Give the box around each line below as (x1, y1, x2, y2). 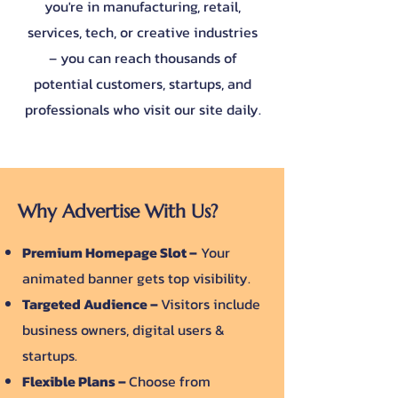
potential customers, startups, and (34, 73, 251, 94)
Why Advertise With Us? (18, 200, 218, 223)
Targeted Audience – (22, 293, 161, 314)
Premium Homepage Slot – (22, 242, 197, 263)
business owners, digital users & (22, 319, 225, 340)
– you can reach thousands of (48, 47, 237, 68)
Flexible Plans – (22, 370, 129, 392)
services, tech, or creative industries (28, 21, 258, 43)
